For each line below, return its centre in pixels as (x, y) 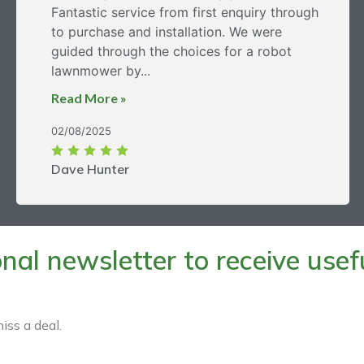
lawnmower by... (101, 70)
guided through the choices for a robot (171, 51)
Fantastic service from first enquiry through (185, 12)
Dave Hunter (90, 169)
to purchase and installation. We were (167, 31)
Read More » (89, 97)
